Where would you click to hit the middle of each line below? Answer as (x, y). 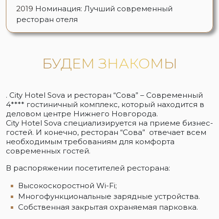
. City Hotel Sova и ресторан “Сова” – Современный (104, 95)
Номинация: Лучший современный (103, 9)
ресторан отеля (47, 20)
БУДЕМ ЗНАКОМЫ (109, 64)
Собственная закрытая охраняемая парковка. (108, 207)
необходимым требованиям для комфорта (90, 142)
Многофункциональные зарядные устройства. (109, 197)
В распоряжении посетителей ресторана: (88, 168)
